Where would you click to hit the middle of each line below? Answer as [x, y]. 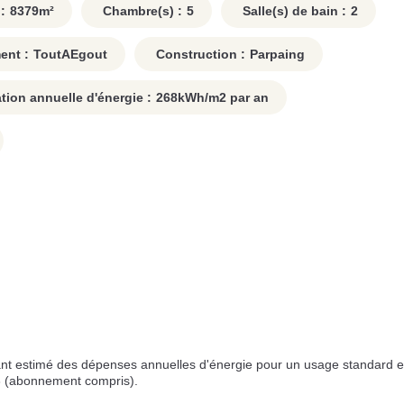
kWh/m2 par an [223, 98]
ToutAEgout [70, 55]
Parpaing [277, 55]
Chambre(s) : [141, 11]
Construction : [199, 55]
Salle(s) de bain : [293, 11]
